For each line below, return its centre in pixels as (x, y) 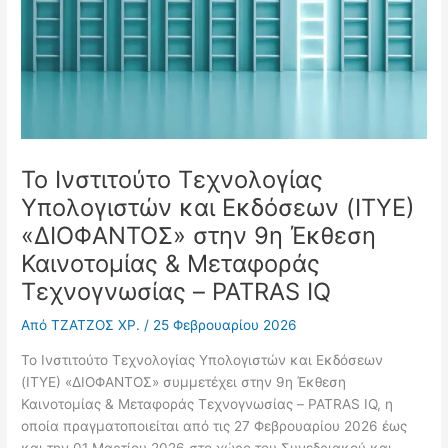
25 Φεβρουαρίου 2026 (225, 325)
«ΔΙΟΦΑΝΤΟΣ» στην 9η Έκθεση (199, 236)
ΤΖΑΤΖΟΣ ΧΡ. (98, 325)
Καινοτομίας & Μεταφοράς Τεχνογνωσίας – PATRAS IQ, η (207, 403)
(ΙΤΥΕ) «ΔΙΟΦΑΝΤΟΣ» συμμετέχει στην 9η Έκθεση (184, 381)
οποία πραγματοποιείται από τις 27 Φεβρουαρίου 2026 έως (214, 425)
